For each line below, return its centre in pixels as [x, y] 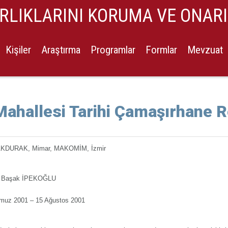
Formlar [162, 50]
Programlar [113, 50]
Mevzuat [205, 50]
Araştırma [61, 50]
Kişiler [19, 50]
